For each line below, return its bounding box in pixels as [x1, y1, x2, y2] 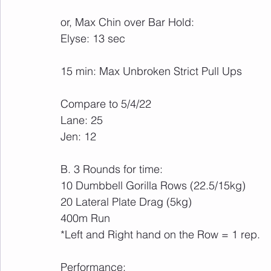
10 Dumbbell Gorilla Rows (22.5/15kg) [60, 178, 246, 192]
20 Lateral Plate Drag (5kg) [60, 195, 192, 209]
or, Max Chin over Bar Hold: [60, 15, 194, 29]
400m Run [60, 211, 110, 225]
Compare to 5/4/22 [60, 97, 151, 111]
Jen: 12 [60, 129, 96, 143]
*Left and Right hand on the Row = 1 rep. [60, 227, 260, 241]
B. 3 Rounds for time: [60, 162, 163, 176]
